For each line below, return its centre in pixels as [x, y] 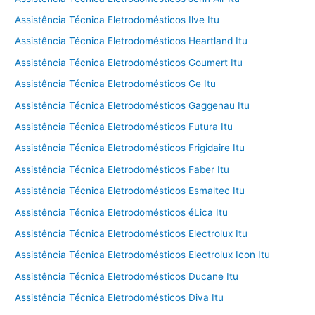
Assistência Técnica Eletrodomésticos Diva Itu [120, 298]
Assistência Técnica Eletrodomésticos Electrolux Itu [131, 234]
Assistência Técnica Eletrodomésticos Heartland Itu [131, 41]
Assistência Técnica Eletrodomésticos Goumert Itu [129, 62]
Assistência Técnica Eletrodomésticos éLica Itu [122, 212]
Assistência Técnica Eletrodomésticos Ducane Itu [127, 276]
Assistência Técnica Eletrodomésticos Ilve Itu [117, 19]
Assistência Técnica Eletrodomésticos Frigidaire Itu [130, 148]
